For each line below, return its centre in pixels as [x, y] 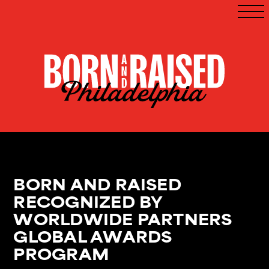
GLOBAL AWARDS [93, 236]
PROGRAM [62, 253]
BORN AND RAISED [97, 183]
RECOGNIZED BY [88, 201]
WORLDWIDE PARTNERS [123, 218]
